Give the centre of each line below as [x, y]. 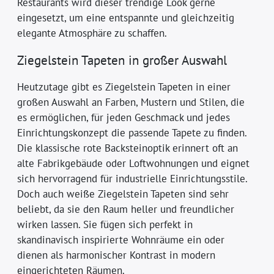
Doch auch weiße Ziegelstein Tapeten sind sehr [123, 194]
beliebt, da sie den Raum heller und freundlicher [126, 209]
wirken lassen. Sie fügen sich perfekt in [105, 224]
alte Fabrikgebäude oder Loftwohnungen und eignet [134, 163]
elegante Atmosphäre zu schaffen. [92, 33]
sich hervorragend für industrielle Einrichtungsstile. [132, 178]
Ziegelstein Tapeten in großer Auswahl [122, 60]
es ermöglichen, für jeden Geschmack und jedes [124, 117]
